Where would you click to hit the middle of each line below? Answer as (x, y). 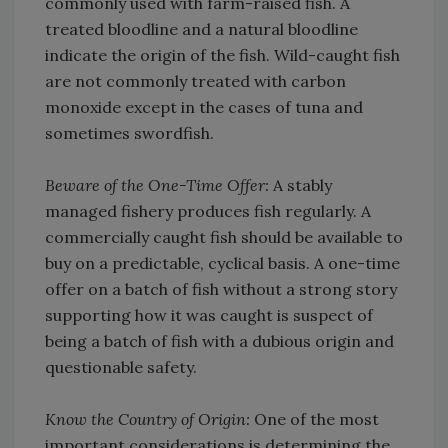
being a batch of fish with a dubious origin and (219, 341)
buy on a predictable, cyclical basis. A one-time (222, 263)
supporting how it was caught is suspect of (209, 315)
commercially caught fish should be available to (224, 237)
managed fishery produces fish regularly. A (208, 211)
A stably (300, 185)
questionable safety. (121, 367)
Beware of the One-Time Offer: (157, 185)
